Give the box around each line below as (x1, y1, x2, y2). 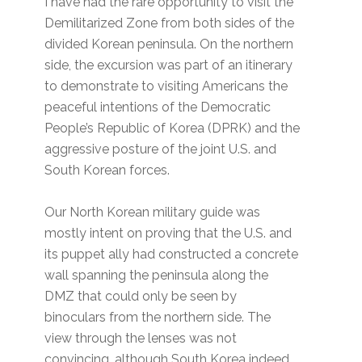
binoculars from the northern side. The (44, 309, 271, 326)
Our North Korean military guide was (44, 204, 261, 221)
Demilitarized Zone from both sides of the (44, 15, 295, 32)
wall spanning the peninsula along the (44, 267, 269, 284)
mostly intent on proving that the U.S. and (44, 225, 293, 242)
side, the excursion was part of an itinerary (44, 57, 293, 74)
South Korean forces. (44, 162, 170, 179)
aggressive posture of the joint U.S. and (44, 141, 277, 158)
